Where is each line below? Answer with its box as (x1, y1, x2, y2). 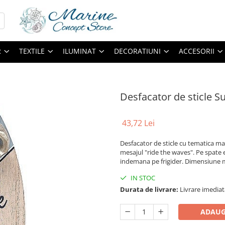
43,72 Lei (122, 118, 155, 129)
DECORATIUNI (114, 46, 161, 56)
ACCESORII (179, 46, 214, 56)
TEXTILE (19, 46, 45, 56)
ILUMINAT (63, 46, 96, 56)
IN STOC (129, 173, 155, 182)
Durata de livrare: (120, 185, 178, 194)
